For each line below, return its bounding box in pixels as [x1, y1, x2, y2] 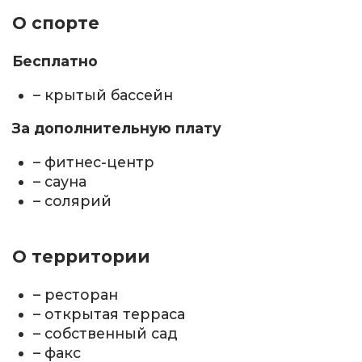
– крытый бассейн [33, 86, 174, 103]
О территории [12, 246, 150, 267]
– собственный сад [33, 325, 179, 343]
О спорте [12, 13, 99, 34]
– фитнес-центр [33, 154, 155, 171]
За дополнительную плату [12, 120, 221, 137]
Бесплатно [12, 53, 98, 70]
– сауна [33, 173, 87, 191]
